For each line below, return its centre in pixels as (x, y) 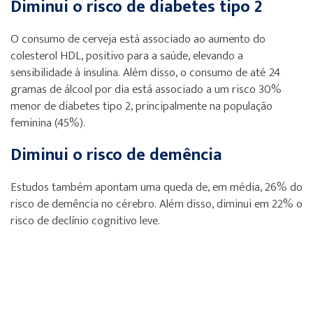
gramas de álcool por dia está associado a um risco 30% (146, 89)
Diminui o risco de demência (116, 155)
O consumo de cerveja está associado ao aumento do (138, 39)
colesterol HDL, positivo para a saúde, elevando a (127, 56)
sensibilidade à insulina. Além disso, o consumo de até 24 (145, 73)
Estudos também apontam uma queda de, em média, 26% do (156, 187)
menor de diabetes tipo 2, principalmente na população (141, 106)
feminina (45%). (48, 123)
